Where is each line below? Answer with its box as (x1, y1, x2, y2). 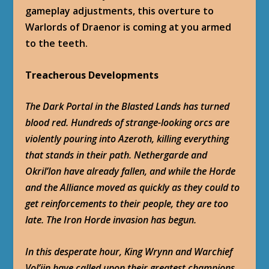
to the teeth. (25, 37, 88, 50)
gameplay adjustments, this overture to (25, 4, 214, 18)
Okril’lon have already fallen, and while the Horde (25, 165, 236, 178)
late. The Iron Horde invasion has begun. (25, 213, 197, 227)
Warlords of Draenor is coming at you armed (25, 20, 232, 34)
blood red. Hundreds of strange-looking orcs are (25, 116, 230, 130)
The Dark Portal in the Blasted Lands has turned (25, 100, 230, 113)
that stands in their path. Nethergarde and (25, 148, 208, 162)
